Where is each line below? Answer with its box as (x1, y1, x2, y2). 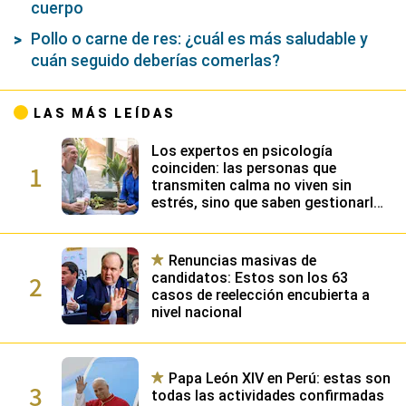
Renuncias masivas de (169, 251, 317, 269)
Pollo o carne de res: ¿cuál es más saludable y (31, 29, 368, 49)
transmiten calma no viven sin (151, 176, 353, 194)
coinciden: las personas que (151, 159, 337, 177)
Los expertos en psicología (151, 141, 333, 159)
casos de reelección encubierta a (151, 285, 371, 304)
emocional (151, 227, 222, 246)
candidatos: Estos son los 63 (151, 268, 349, 286)
